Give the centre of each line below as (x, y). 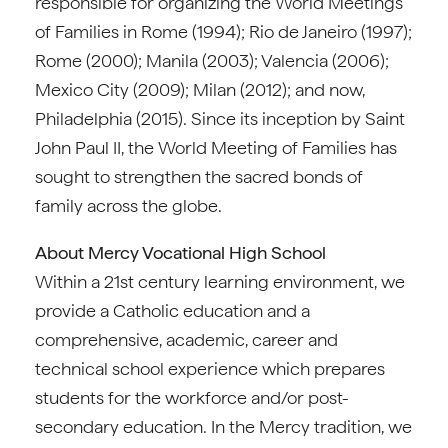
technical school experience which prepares (210, 368)
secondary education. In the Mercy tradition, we (223, 426)
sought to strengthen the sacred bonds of (199, 176)
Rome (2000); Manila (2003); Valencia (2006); (212, 60)
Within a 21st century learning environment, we (220, 281)
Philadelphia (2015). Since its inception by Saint (220, 118)
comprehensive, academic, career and (186, 339)
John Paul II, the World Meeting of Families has (216, 147)
